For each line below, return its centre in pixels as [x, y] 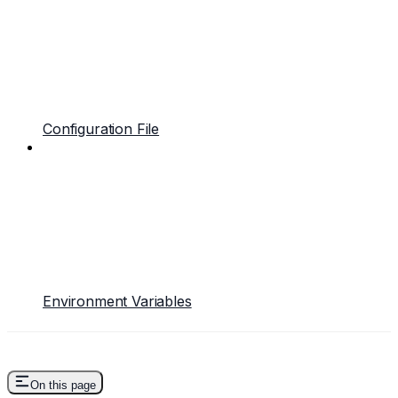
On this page [63, 385]
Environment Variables [117, 301]
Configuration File [101, 129]
